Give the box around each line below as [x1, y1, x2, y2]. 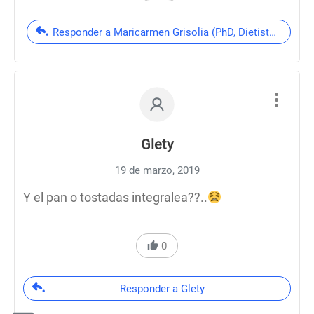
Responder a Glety [120, 282, 205, 295]
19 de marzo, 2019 [114, 164, 200, 177]
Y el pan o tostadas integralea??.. [23, 190, 207, 205]
